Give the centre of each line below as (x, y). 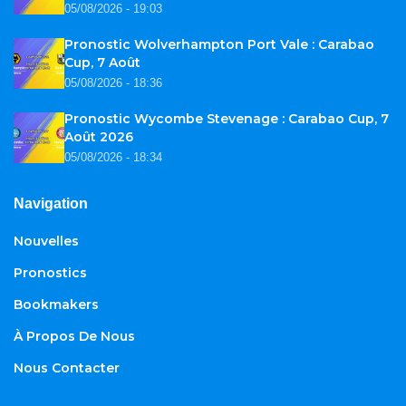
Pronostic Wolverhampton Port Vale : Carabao (219, 45)
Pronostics (50, 273)
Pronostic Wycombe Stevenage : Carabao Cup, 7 (227, 119)
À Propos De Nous (74, 337)
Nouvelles (46, 242)
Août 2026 (99, 137)
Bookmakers (56, 305)
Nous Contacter (67, 368)
